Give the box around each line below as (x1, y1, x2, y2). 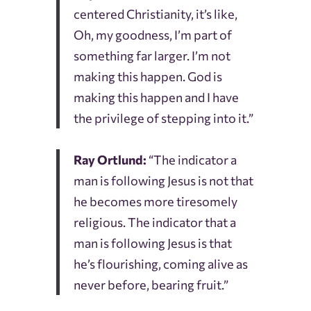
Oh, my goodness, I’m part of (73, 27, 232, 43)
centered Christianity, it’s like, (73, 6, 237, 22)
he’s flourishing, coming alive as (73, 256, 248, 272)
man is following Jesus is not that (73, 173, 253, 189)
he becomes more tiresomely (73, 194, 237, 210)
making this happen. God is (73, 69, 222, 85)
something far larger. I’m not (73, 48, 230, 64)
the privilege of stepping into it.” (73, 110, 253, 126)
